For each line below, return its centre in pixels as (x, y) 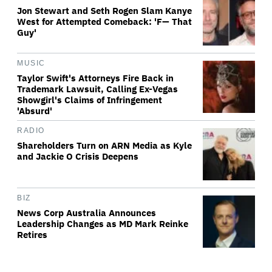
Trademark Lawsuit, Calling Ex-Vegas (97, 89)
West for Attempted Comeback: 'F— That (104, 22)
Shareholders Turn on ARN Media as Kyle (104, 145)
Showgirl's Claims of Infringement (90, 100)
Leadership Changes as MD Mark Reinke (103, 224)
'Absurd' (35, 111)
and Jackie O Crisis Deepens (78, 156)
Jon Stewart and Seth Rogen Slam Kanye (104, 11)
